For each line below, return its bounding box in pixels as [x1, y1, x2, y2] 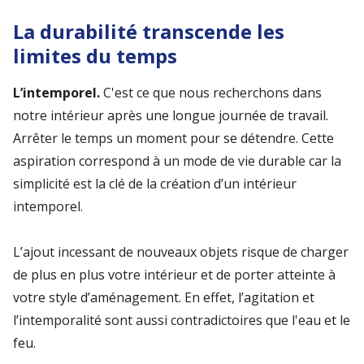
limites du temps [13, 42, 177, 69]
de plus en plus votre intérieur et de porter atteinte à [13, 266, 336, 284]
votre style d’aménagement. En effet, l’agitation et [13, 288, 314, 306]
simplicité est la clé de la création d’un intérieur [13, 175, 297, 193]
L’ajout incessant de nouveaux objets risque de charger [13, 243, 349, 261]
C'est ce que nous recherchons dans [100, 84, 322, 102]
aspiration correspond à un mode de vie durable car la [13, 152, 341, 170]
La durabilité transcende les [13, 18, 284, 45]
